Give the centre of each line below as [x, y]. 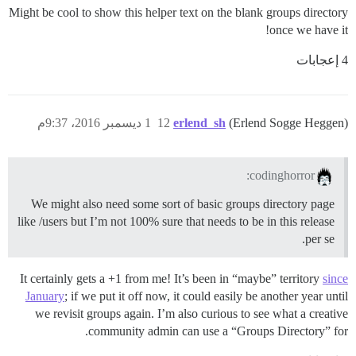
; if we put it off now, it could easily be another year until [206, 296]
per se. [320, 239]
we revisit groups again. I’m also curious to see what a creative [192, 314]
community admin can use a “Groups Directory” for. [218, 331]
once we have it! [309, 29]
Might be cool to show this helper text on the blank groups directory [178, 12]
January [45, 296]
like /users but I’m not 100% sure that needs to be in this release [176, 222]
